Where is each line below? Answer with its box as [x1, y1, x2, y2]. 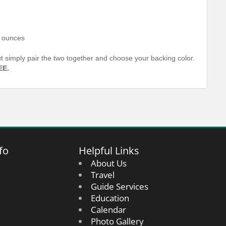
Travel [90, 169, 115, 181]
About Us [90, 157, 127, 169]
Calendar [90, 204, 126, 215]
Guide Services [90, 181, 148, 192]
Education [90, 192, 129, 204]
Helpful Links [79, 143, 139, 157]
